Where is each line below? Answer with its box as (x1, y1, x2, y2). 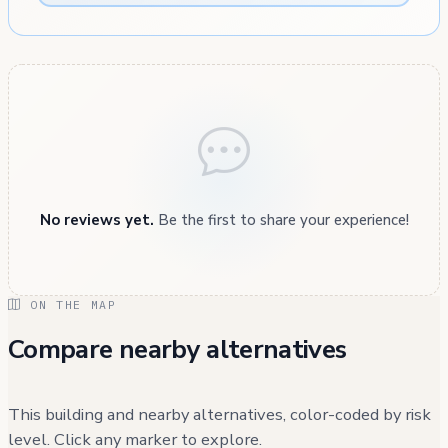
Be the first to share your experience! (153, 209, 409, 230)
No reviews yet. (39, 209, 154, 230)
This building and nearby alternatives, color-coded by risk (8, 402, 431, 426)
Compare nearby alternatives (8, 331, 347, 367)
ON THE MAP (21, 296, 117, 312)
